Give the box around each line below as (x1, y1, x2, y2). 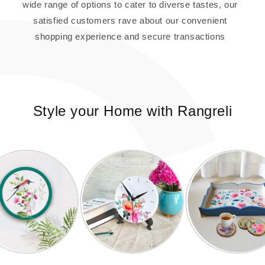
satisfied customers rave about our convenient (33, 15, 227, 25)
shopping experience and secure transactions (35, 31, 225, 41)
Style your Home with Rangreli (33, 102, 232, 119)
